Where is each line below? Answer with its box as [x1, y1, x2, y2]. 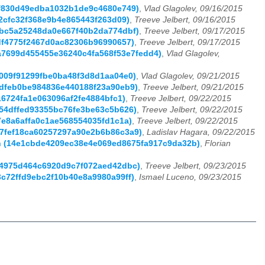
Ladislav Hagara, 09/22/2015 [147, 128, 255, 137]
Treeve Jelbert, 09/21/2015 [143, 83, 244, 92]
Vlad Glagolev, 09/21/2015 [141, 72, 240, 81]
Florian [205, 139, 231, 148]
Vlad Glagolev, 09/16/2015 [144, 4, 243, 14]
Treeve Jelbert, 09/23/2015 [145, 161, 246, 171]
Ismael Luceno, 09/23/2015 [139, 173, 241, 182]
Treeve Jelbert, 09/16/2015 [134, 15, 235, 25]
